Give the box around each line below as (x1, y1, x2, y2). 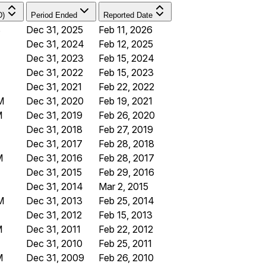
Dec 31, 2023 (26, 52, 84, 65)
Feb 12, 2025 (99, 38, 153, 50)
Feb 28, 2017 (99, 152, 154, 164)
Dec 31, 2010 (26, 237, 83, 250)
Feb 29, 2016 (99, 166, 154, 179)
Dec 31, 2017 (26, 138, 83, 150)
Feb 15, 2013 (99, 209, 153, 221)
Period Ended (31, 11, 77, 20)
